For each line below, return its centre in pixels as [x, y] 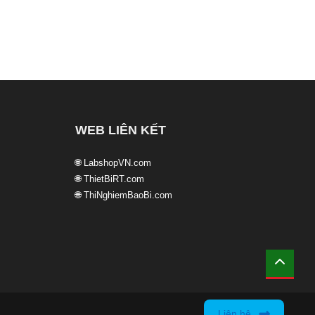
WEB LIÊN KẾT [120, 130]
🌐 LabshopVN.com [113, 163]
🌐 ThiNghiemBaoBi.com [123, 195]
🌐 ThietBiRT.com [109, 179]
